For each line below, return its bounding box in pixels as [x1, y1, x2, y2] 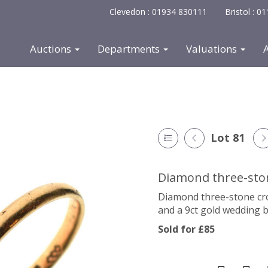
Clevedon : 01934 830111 [109, 6, 207, 17]
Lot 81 [211, 130, 245, 145]
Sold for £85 [158, 223, 215, 236]
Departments [97, 42, 162, 56]
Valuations [185, 42, 239, 56]
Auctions [29, 42, 74, 56]
